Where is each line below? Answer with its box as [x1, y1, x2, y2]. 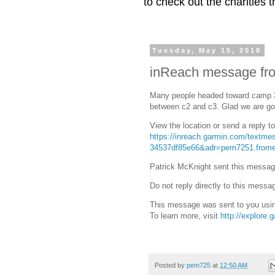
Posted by [155, 261, 187, 269]
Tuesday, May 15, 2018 [152, 47, 262, 54]
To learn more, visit [150, 211, 220, 221]
